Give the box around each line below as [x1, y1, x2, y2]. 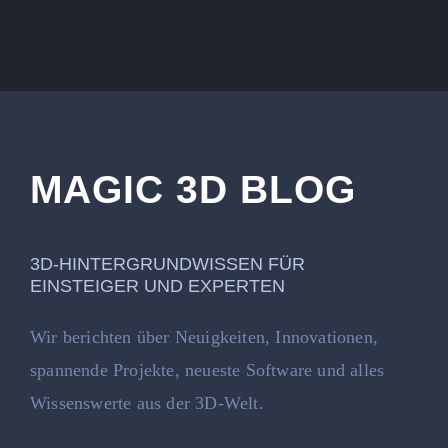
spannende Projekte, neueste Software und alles [29, 359, 385, 380]
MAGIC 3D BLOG [29, 167, 356, 211]
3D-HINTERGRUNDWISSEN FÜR [29, 253, 305, 274]
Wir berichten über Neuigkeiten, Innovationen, [29, 326, 378, 347]
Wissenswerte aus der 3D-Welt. [29, 392, 264, 413]
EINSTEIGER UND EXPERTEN [29, 275, 285, 296]
